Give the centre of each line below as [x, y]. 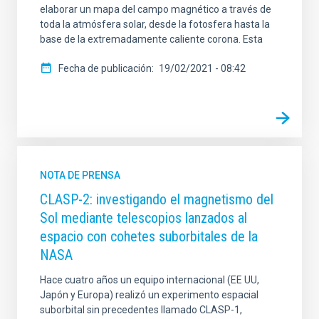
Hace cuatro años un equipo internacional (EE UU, [150, 280]
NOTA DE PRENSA [80, 176]
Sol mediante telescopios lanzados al [143, 218]
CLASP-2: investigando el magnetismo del [157, 200]
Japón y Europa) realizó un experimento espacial [149, 295]
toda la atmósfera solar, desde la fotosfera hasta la [155, 25]
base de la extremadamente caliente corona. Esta [151, 40]
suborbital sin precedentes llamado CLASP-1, [141, 310]
